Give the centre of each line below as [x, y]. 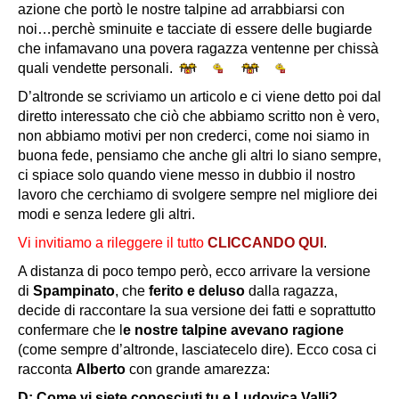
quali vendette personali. [97, 68]
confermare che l [70, 330]
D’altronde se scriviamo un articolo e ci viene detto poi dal [199, 96]
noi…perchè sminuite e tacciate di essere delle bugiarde [195, 28]
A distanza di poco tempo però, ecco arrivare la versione [194, 271]
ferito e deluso [195, 290]
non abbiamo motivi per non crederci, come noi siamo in [194, 135]
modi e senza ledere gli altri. [106, 214]
